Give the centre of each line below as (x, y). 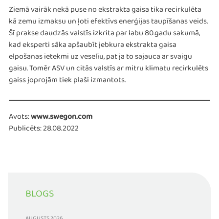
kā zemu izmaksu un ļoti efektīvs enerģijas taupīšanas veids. (108, 23)
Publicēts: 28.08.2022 (44, 131)
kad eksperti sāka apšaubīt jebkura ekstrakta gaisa (93, 47)
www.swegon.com (62, 119)
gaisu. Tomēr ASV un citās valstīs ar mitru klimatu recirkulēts (109, 70)
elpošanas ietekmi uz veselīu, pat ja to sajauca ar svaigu (100, 59)
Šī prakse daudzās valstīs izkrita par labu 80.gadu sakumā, (104, 35)
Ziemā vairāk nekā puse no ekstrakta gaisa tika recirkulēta (105, 12)
